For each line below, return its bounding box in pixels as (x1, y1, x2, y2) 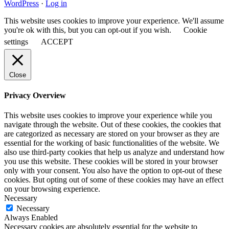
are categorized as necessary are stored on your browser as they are (4, 129, 219, 139)
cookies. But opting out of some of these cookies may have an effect (4, 175, 223, 185)
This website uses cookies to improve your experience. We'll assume (4, 16, 224, 25)
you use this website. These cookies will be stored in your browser (4, 157, 218, 166)
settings (4, 37, 28, 46)
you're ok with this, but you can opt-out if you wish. (4, 25, 173, 34)
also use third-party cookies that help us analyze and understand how (4, 148, 225, 157)
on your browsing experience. (4, 185, 100, 194)
